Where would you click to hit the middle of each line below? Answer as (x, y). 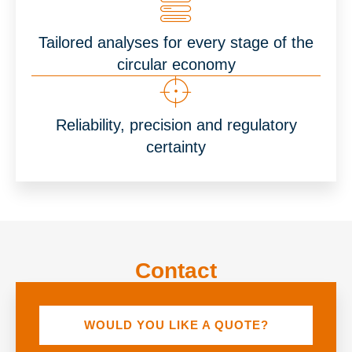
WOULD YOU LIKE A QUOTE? (176, 325)
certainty (176, 147)
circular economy (176, 64)
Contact (176, 270)
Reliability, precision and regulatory (176, 125)
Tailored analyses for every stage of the (176, 42)
